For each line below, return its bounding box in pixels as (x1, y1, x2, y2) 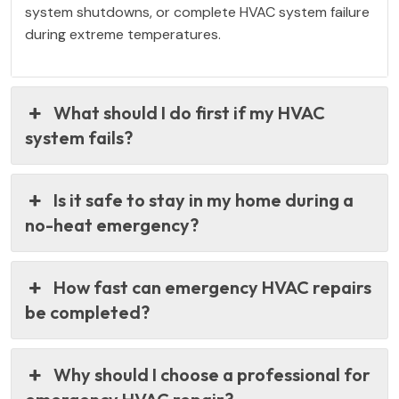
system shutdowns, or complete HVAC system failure (25, 3, 370, 21)
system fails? (25, 126, 133, 149)
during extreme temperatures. (25, 25, 221, 44)
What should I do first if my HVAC (53, 102, 326, 124)
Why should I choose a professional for (53, 363, 371, 386)
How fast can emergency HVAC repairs (53, 276, 372, 298)
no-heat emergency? (25, 214, 199, 236)
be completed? (25, 301, 150, 323)
